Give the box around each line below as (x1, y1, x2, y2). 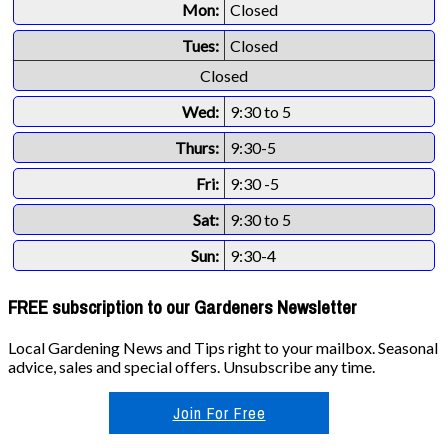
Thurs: (175, 137, 219, 157)
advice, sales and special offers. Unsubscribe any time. (8, 357, 375, 377)
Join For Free (172, 402, 266, 425)
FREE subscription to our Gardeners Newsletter (8, 294, 357, 320)
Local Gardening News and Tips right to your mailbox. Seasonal (8, 338, 438, 358)
